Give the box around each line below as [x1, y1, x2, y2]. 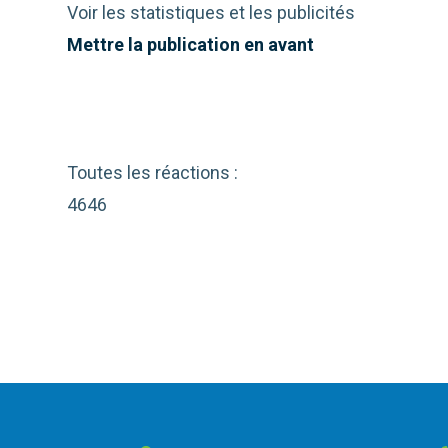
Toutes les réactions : [67, 162, 239, 184]
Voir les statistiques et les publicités [67, 2, 356, 24]
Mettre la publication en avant [67, 34, 315, 56]
